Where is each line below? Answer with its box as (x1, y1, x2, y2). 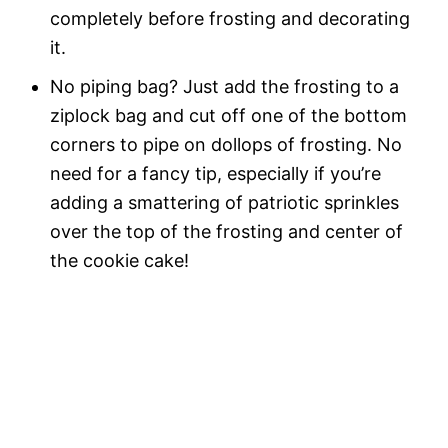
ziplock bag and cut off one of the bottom (50, 105, 407, 127)
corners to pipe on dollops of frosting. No (50, 134, 402, 156)
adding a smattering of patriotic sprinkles (50, 192, 399, 214)
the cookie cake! (50, 250, 189, 272)
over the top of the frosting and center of (50, 221, 403, 243)
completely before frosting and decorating (50, 8, 410, 30)
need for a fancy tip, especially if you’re (50, 163, 381, 185)
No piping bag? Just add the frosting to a (50, 76, 399, 98)
